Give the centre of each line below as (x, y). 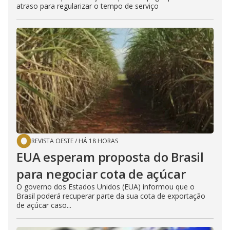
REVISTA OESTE (52, 141)
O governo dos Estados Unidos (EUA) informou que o (106, 186)
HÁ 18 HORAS (98, 141)
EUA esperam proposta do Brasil (110, 157)
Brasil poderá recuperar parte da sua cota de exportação (111, 196)
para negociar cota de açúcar (101, 174)
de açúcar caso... (44, 205)
